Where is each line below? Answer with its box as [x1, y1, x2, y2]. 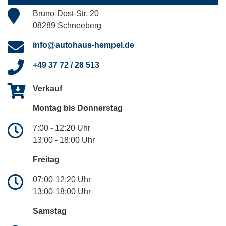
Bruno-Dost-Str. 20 [33, 9, 99, 18]
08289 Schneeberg [33, 21, 101, 30]
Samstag [33, 206, 67, 215]
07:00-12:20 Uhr [33, 175, 91, 184]
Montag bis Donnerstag [33, 103, 123, 112]
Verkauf [33, 84, 62, 93]
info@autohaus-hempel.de [33, 40, 134, 49]
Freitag [33, 155, 60, 164]
